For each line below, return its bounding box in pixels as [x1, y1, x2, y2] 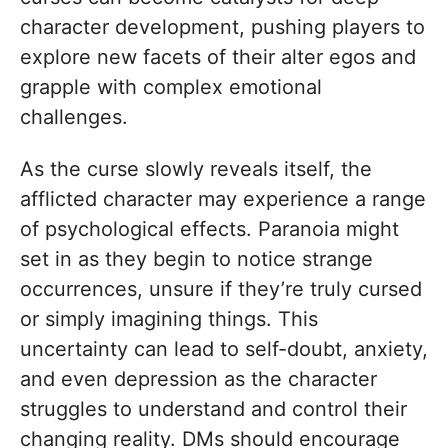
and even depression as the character [20, 367, 377, 392]
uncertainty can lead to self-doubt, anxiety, [20, 337, 428, 362]
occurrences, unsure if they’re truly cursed [20, 277, 422, 302]
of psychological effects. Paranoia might [20, 217, 399, 242]
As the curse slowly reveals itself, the [20, 157, 372, 182]
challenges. [20, 105, 128, 130]
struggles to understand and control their [20, 397, 407, 422]
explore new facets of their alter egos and [20, 45, 416, 70]
